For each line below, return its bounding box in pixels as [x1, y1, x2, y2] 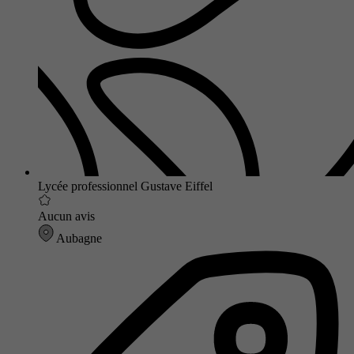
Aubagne [54, 232, 102, 246]
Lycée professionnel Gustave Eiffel [38, 179, 213, 194]
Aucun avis [38, 209, 95, 224]
